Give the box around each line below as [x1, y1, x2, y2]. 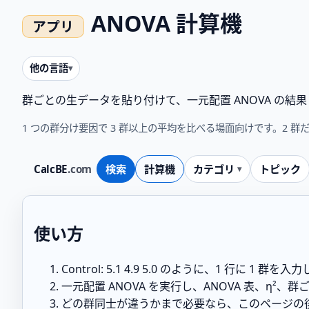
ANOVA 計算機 [90, 8, 242, 39]
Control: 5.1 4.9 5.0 [61, 261, 157, 277]
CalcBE [34, 162, 68, 177]
